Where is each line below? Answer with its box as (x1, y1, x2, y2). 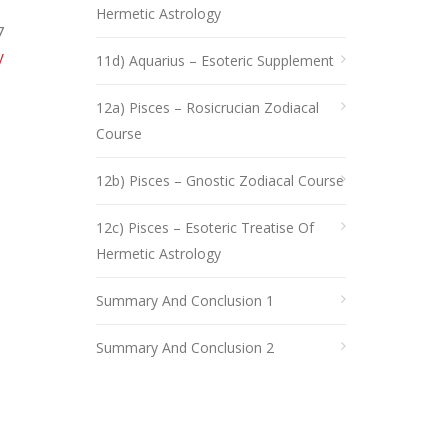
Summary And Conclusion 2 (96, 338, 274, 357)
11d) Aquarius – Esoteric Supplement (96, 51, 334, 70)
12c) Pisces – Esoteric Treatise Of (96, 218, 314, 237)
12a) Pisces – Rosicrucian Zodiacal (96, 98, 319, 117)
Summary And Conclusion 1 (96, 291, 274, 310)
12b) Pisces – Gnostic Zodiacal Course (96, 171, 344, 190)
